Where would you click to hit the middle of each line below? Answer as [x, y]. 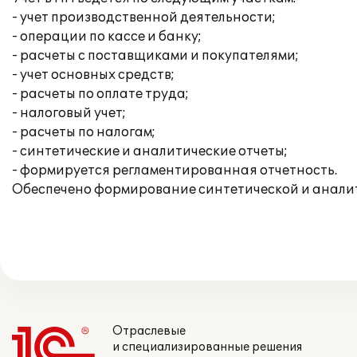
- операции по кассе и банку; [107, 37]
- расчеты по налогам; [84, 132]
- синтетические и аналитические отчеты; [150, 151]
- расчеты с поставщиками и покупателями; [155, 56]
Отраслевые [149, 331]
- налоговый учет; [69, 113]
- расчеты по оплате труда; [100, 94]
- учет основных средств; [93, 75]
